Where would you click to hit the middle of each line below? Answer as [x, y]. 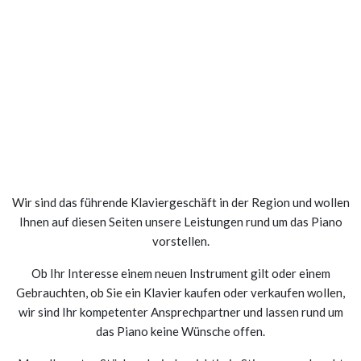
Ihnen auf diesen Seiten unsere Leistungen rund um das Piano [180, 222]
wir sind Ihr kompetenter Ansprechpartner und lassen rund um [180, 312]
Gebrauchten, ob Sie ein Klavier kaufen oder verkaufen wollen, [180, 293]
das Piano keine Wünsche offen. [180, 331]
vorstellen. [180, 241]
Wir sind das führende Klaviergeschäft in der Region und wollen [180, 202]
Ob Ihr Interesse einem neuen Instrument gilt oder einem [180, 273]
